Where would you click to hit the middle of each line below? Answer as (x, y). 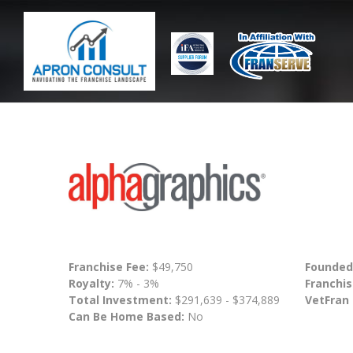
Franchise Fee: (110, 267)
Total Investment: (122, 300)
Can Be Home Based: (126, 317)
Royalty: (91, 284)
